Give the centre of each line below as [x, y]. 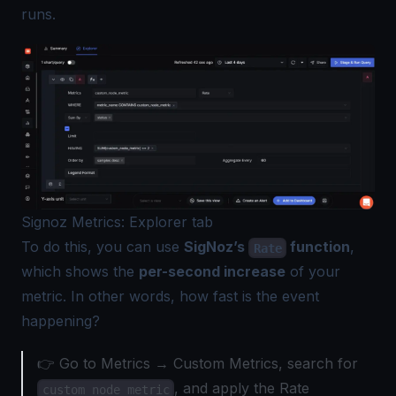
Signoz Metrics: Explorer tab [117, 222]
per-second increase [212, 272]
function [319, 247]
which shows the [80, 272]
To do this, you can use [103, 247]
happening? [61, 321]
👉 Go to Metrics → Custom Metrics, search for [198, 364]
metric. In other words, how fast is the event [170, 297]
